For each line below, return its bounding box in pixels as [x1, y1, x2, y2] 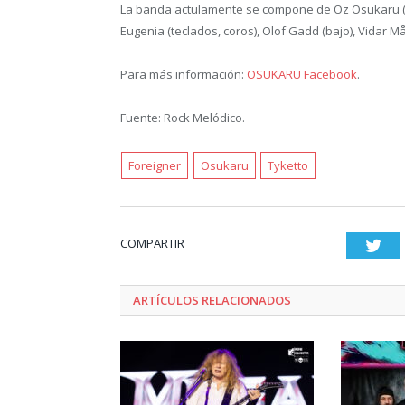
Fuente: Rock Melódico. [120, 108, 245, 126]
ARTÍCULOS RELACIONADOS [133, 291, 291, 308]
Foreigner [128, 156, 182, 174]
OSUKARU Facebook [247, 65, 357, 82]
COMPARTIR [120, 234, 184, 251]
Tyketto [268, 156, 309, 174]
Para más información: [120, 65, 247, 82]
